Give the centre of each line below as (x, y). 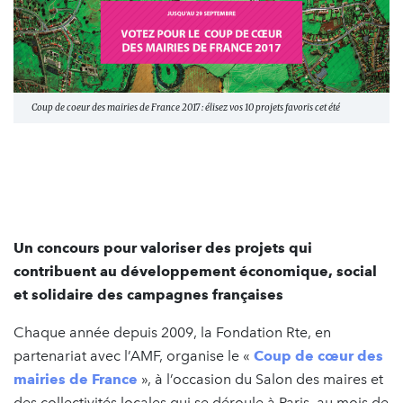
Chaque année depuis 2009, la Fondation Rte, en (172, 332)
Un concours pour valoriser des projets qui (163, 247)
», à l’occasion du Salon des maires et (260, 379)
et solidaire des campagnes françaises (148, 294)
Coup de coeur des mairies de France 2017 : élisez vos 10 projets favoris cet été (186, 107)
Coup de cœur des (318, 355)
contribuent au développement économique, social (195, 271)
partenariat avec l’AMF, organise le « (134, 355)
